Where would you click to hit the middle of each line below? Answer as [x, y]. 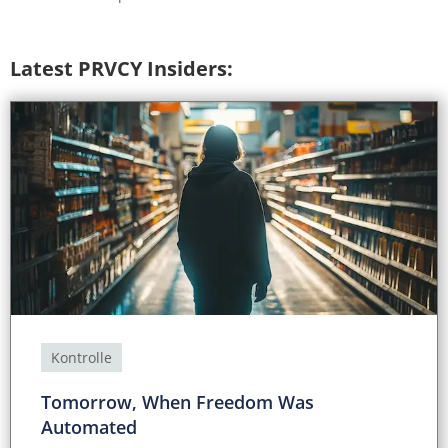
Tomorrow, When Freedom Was [177, 402]
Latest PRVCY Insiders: [121, 69]
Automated [89, 427]
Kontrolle [81, 358]
